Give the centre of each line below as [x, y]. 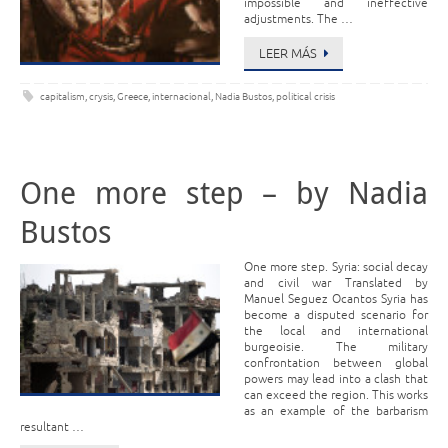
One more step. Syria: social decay [336, 267]
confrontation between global [336, 363]
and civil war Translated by [336, 283]
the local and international [336, 331]
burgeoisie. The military [336, 347]
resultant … [52, 427]
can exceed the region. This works [336, 395]
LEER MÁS [288, 54]
